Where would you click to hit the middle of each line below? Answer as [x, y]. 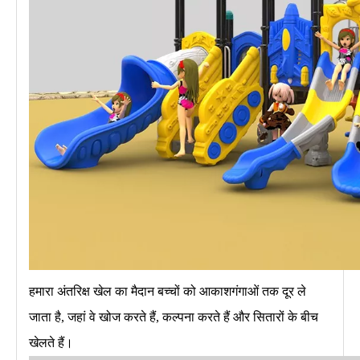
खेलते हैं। [51, 342]
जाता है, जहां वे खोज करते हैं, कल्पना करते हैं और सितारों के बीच [174, 317]
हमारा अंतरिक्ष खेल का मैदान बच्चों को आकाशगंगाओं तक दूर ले [168, 291]
